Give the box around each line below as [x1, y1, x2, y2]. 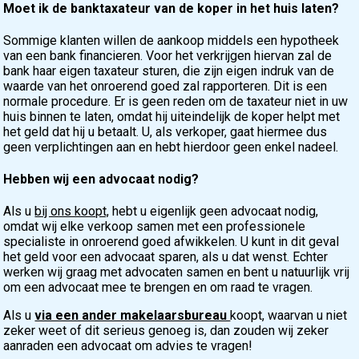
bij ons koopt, [34, 204, 110, 220]
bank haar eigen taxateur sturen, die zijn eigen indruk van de [3, 63, 335, 79]
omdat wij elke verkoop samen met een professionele [3, 219, 306, 235]
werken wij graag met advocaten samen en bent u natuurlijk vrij [3, 264, 350, 280]
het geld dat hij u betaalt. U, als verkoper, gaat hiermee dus [3, 123, 328, 139]
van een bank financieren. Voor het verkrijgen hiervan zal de [3, 47, 333, 63]
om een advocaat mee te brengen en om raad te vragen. [3, 280, 313, 296]
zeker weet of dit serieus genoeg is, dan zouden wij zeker [3, 323, 329, 339]
